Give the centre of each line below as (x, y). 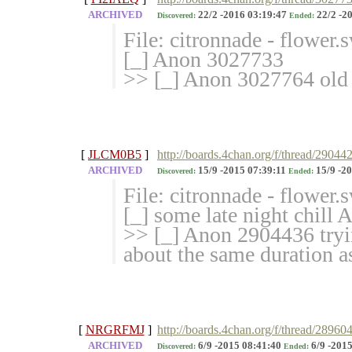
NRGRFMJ (115, 330)
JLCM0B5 (115, 155)
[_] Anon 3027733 (203, 60)
